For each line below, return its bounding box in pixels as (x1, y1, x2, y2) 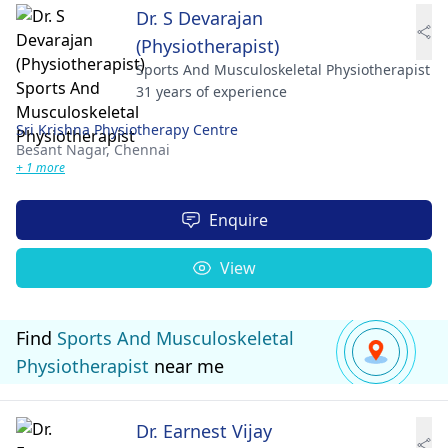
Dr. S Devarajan (136, 6, 263, 30)
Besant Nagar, (16, 140, 114, 159)
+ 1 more (16, 159, 65, 176)
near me (149, 354, 224, 378)
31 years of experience (136, 82, 287, 101)
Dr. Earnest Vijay (136, 419, 272, 443)
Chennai (114, 140, 170, 159)
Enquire (208, 209, 268, 231)
